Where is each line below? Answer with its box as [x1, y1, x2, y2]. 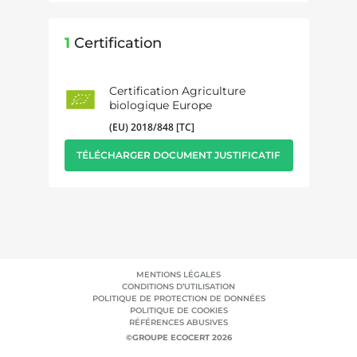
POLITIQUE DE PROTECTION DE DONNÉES [92, 293, 265, 304]
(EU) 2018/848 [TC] [108, 120, 194, 134]
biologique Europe [108, 97, 212, 112]
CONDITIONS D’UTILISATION [122, 281, 235, 292]
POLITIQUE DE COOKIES [129, 305, 228, 316]
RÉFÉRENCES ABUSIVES [129, 317, 228, 328]
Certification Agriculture [108, 83, 245, 98]
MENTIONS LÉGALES [136, 269, 221, 280]
